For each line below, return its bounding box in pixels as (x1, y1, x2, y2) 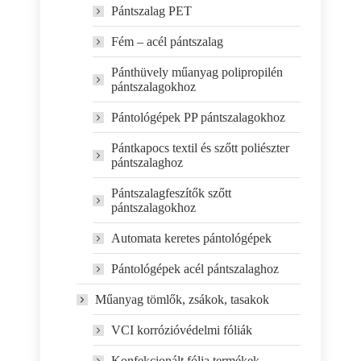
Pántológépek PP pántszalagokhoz (111, 110, 285, 124)
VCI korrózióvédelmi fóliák (111, 323, 252, 337)
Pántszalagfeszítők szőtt (111, 186, 231, 200)
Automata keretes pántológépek (111, 231, 272, 245)
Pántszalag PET (111, 4, 192, 18)
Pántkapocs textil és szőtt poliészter (111, 141, 289, 155)
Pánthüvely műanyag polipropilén (111, 65, 283, 79)
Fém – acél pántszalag (111, 35, 223, 48)
